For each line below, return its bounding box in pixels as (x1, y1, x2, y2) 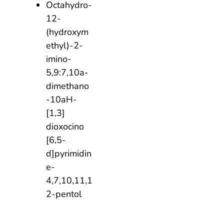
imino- (46, 52, 71, 65)
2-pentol (46, 187, 81, 200)
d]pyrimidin (46, 147, 91, 159)
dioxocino (46, 120, 84, 132)
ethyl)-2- (46, 39, 83, 51)
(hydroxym (46, 25, 88, 38)
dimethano (46, 79, 89, 92)
